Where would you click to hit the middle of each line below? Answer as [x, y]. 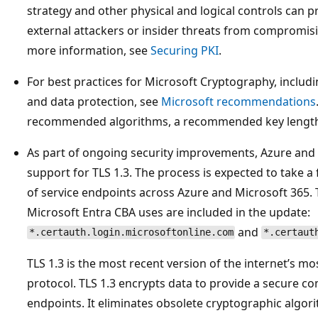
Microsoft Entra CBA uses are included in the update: [169, 212]
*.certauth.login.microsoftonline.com [131, 232]
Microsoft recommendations [238, 101]
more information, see [89, 50]
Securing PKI [185, 50]
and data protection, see [94, 101]
